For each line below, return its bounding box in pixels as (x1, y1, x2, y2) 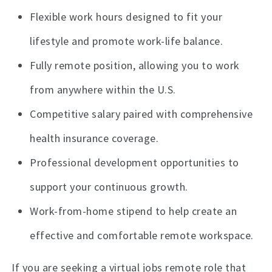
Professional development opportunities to (30, 155, 239, 170)
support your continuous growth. (30, 180, 188, 194)
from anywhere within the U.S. (30, 83, 176, 97)
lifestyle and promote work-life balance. (30, 34, 223, 49)
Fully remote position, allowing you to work (30, 58, 240, 73)
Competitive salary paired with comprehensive (30, 107, 253, 121)
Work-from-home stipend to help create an (30, 204, 237, 219)
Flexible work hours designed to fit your (30, 10, 223, 24)
